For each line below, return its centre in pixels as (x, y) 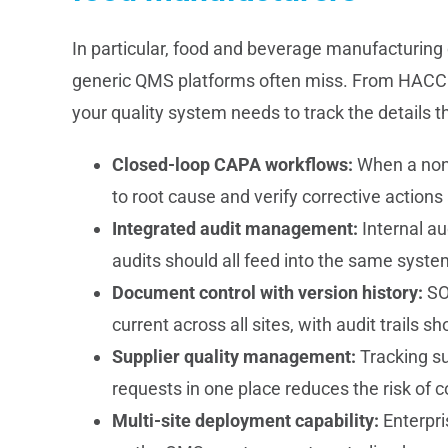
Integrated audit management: (234, 228)
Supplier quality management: (233, 356)
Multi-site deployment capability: (245, 420)
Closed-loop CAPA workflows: (232, 164)
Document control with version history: (267, 292)
